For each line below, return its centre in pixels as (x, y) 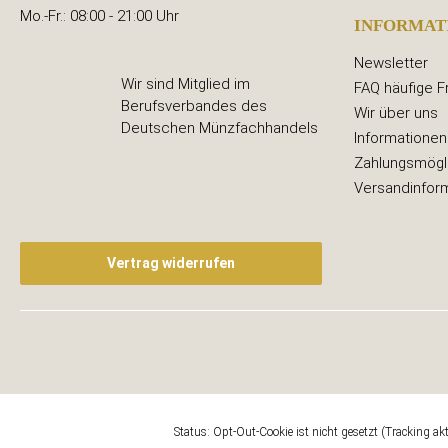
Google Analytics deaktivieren (95, 432)
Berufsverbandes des (193, 106)
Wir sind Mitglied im (185, 84)
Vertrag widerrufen (171, 263)
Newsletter (391, 63)
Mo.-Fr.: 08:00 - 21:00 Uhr (99, 16)
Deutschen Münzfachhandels (219, 128)
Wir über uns (396, 113)
